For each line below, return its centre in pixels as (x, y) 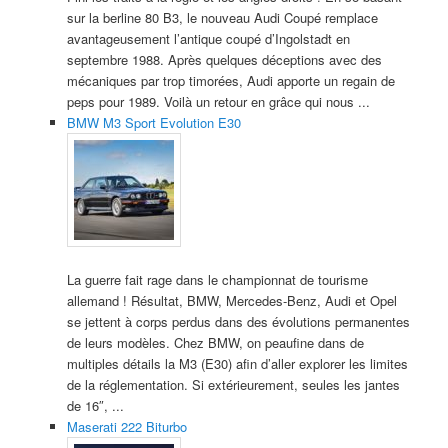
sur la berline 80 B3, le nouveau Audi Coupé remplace (222, 18)
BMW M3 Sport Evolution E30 (153, 123)
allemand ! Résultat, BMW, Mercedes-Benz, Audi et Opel (231, 300)
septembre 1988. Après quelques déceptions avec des (224, 60)
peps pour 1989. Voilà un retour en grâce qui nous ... (218, 102)
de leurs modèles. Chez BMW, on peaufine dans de (215, 342)
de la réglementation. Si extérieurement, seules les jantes (233, 384)
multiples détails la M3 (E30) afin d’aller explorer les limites (237, 363)
